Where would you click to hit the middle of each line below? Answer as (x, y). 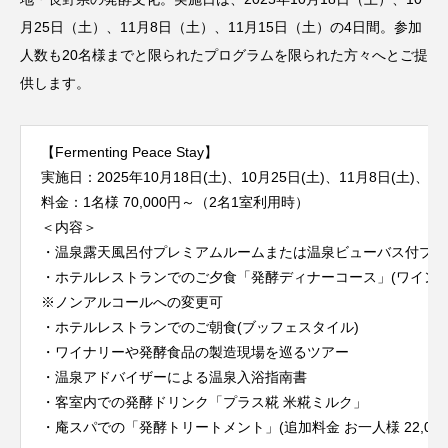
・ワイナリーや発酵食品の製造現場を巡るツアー (195, 351)
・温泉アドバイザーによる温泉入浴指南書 (174, 376)
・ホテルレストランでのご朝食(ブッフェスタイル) (200, 326)
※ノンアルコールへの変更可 (132, 301)
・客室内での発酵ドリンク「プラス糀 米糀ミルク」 (204, 401)
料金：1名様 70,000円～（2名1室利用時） (175, 201)
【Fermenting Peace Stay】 (129, 151)
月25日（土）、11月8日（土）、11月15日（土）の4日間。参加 (221, 26)
